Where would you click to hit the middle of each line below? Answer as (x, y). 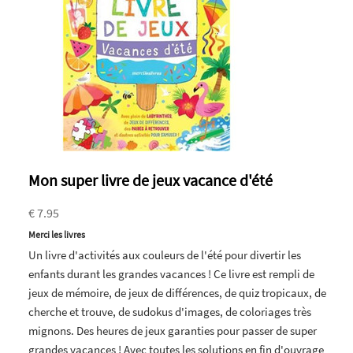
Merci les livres (57, 234)
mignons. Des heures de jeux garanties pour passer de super (173, 330)
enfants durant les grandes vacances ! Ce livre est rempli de (171, 273)
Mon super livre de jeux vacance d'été (150, 180)
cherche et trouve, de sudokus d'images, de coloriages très (170, 311)
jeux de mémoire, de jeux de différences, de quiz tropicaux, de (177, 292)
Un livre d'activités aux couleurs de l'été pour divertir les (165, 255)
